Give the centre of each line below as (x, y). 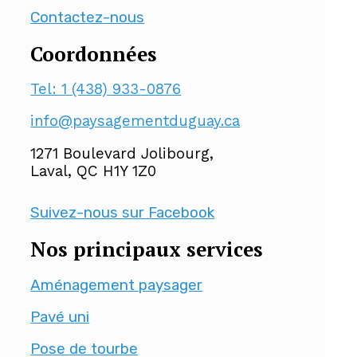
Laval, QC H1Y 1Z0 (94, 171)
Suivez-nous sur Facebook (123, 212)
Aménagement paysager (117, 285)
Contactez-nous (88, 18)
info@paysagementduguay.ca (135, 122)
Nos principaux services (147, 249)
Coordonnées (94, 53)
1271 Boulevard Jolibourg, (122, 153)
